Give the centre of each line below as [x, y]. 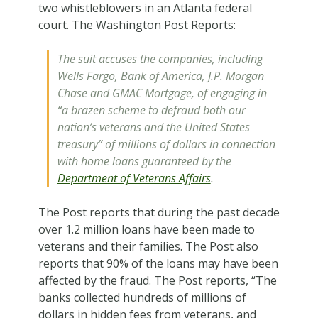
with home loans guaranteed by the [144, 161]
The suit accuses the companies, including [160, 59]
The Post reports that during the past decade [159, 212]
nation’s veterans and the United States [153, 127]
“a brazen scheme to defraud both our [151, 110]
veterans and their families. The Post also [148, 246]
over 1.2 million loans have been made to [146, 229]
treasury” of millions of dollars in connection [166, 144]
